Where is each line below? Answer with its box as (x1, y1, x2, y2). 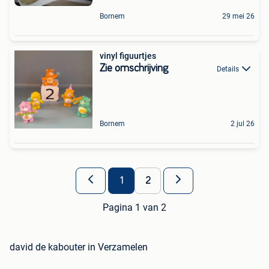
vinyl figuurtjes (100, 50, 156, 61)
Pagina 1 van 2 (103, 201, 166, 213)
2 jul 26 (231, 119, 255, 128)
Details (217, 64, 239, 73)
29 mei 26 (222, 11, 255, 20)
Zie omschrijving (100, 62, 168, 74)
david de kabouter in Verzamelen (10, 241, 148, 253)
